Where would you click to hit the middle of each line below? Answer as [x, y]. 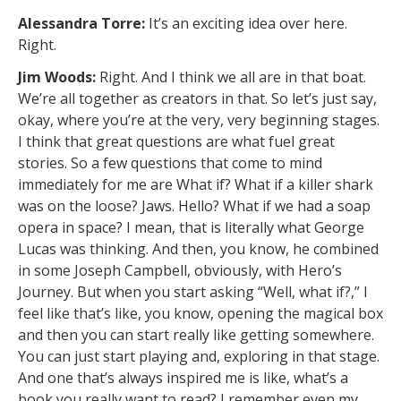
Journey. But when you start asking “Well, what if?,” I [193, 292]
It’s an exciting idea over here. [246, 23]
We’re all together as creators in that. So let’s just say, [197, 99]
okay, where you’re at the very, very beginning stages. [199, 120]
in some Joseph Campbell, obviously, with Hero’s [180, 271]
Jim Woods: [59, 77]
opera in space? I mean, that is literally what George [191, 228]
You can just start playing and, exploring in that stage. [199, 357]
